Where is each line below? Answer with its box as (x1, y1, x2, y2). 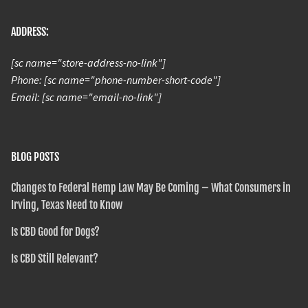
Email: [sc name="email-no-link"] (11, 89, 162, 104)
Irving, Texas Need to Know (11, 197, 122, 212)
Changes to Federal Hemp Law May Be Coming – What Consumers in (11, 180, 291, 195)
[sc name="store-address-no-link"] (11, 55, 166, 69)
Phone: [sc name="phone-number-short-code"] (11, 72, 221, 87)
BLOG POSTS (11, 149, 59, 164)
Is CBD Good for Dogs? (11, 224, 100, 239)
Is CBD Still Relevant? (11, 251, 98, 265)
